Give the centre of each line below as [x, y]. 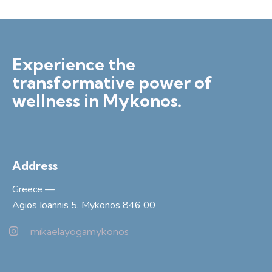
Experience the [74, 64]
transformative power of [112, 82]
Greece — [33, 189]
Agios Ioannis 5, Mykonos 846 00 [84, 205]
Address [35, 166]
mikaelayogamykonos [79, 231]
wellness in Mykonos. [97, 100]
